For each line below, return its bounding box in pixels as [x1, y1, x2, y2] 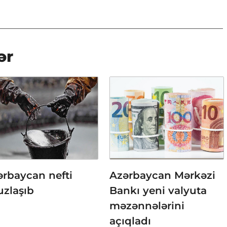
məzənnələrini [109, 199, 184, 212]
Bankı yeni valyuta [109, 184, 207, 197]
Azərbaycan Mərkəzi [109, 169, 215, 181]
